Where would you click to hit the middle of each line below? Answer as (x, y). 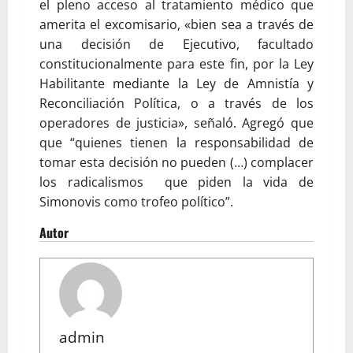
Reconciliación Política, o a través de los (176, 103)
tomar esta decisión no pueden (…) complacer (176, 162)
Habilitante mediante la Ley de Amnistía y (176, 84)
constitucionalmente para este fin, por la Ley (176, 64)
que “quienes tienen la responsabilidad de (176, 143)
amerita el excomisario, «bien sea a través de (176, 24)
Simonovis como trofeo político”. (136, 202)
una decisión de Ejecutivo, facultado (176, 44)
